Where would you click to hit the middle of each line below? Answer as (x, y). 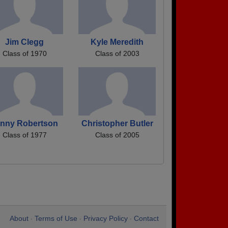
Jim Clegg (25, 42)
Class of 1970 (24, 53)
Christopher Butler (117, 124)
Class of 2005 (117, 135)
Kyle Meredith (117, 42)
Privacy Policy (106, 218)
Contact (146, 218)
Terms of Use (56, 218)
